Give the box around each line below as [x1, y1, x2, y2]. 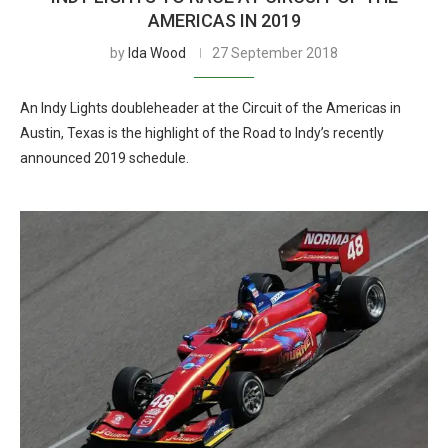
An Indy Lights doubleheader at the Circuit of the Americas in [20, 100, 401, 116]
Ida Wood [128, 45, 186, 61]
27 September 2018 [212, 45, 338, 61]
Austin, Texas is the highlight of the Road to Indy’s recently [20, 125, 384, 141]
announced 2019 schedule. [20, 150, 189, 166]
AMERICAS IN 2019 [147, 10, 301, 31]
